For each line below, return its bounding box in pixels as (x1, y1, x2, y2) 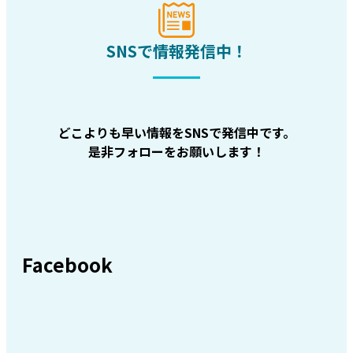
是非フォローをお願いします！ (88, 141, 265, 161)
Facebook (22, 250, 113, 278)
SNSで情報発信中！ (106, 39, 247, 62)
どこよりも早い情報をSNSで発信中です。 (58, 122, 295, 142)
